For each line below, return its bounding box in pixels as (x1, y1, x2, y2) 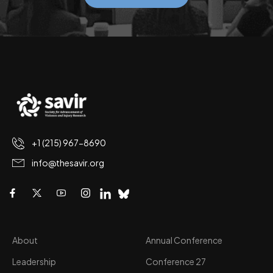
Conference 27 (146, 256, 206, 267)
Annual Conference (146, 235, 222, 246)
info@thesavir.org (32, 157, 104, 168)
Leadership (12, 256, 56, 267)
